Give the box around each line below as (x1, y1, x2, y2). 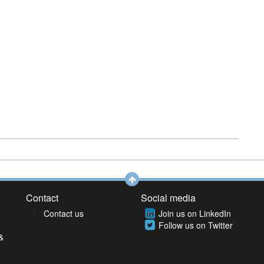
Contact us (44, 207, 84, 219)
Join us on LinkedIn (159, 207, 231, 219)
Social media (141, 191, 196, 204)
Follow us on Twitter (159, 219, 233, 231)
